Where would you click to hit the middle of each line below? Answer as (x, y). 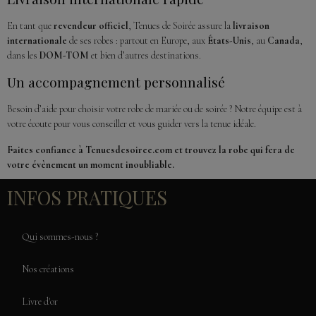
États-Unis (229, 41)
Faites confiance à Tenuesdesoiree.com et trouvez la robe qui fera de (151, 150)
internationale (37, 41)
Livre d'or (40, 302)
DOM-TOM (64, 56)
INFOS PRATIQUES (87, 198)
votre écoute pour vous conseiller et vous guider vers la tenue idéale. (132, 124)
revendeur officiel (91, 26)
